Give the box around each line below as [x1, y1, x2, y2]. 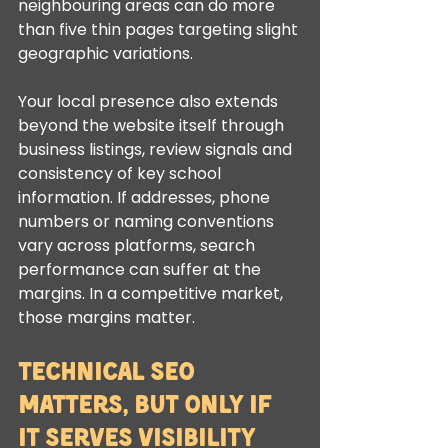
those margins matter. [18, 306, 195, 329]
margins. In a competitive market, [18, 282, 287, 305]
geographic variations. [18, 42, 193, 65]
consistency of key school [18, 162, 225, 185]
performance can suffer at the [18, 258, 265, 281]
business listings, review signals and [18, 138, 296, 161]
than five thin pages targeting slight [18, 18, 302, 41]
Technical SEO [18, 358, 200, 382]
